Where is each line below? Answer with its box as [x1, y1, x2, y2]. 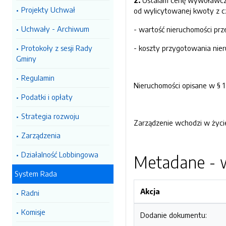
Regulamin [21, 73, 54, 82]
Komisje [21, 207, 45, 216]
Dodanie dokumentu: [140, 210, 207, 219]
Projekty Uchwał [21, 5, 75, 14]
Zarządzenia [21, 131, 61, 140]
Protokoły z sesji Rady [21, 43, 92, 52]
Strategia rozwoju [21, 111, 79, 121]
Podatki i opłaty [21, 92, 73, 101]
